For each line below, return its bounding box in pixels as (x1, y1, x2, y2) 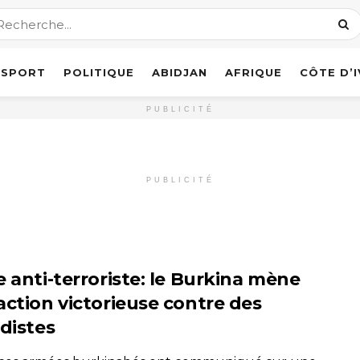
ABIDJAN (152, 66, 207, 79)
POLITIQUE (63, 66, 134, 79)
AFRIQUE (225, 66, 282, 79)
